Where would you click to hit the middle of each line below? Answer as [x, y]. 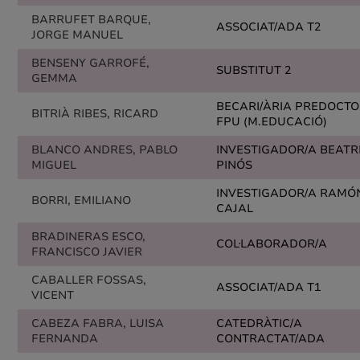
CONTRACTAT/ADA [270, 339]
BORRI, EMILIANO [81, 200]
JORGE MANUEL [77, 35]
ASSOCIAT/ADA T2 [268, 27]
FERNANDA [65, 339]
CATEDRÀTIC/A [259, 323]
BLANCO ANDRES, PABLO [104, 150]
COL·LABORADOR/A [272, 244]
